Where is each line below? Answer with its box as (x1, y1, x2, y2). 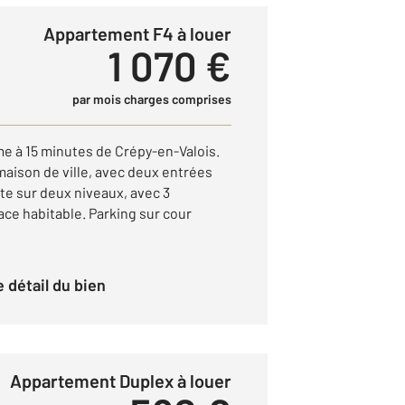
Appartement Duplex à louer (22, 370, 231, 391)
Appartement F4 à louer (55, 23, 231, 44)
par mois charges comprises (72, 91, 231, 107)
